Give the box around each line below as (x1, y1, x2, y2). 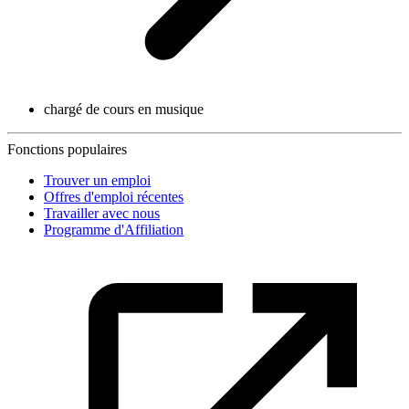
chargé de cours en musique (44, 100, 204, 117)
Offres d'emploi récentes (44, 188, 184, 204)
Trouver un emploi (44, 172, 151, 188)
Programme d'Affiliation (44, 221, 184, 237)
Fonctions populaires (7, 141, 127, 157)
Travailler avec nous (44, 204, 160, 221)
